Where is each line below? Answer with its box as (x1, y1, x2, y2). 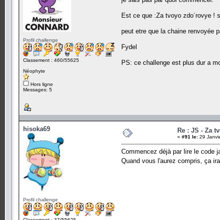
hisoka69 (23, 125, 50, 133)
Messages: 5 (23, 86, 52, 92)
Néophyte (23, 68, 45, 74)
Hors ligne (29, 81, 53, 87)
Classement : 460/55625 (23, 57, 79, 63)
